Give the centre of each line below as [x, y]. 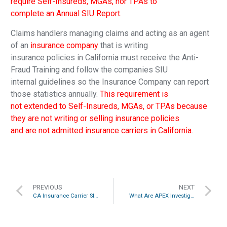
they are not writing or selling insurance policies [95, 118]
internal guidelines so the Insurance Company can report [110, 82]
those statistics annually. [55, 94]
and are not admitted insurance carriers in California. [102, 130]
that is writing [123, 45]
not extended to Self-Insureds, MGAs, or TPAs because [109, 106]
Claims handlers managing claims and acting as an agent [110, 33]
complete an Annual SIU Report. [66, 14]
